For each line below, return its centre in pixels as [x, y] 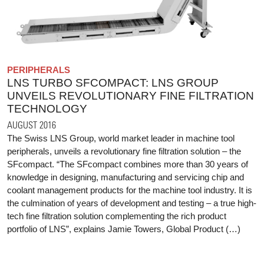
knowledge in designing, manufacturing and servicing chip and [126, 177]
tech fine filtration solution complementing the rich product [117, 216]
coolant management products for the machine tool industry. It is [130, 190]
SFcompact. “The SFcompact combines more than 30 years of [128, 164]
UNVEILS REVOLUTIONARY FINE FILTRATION [131, 96]
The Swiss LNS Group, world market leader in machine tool [121, 138]
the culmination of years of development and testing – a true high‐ [132, 203]
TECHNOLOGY [47, 109]
